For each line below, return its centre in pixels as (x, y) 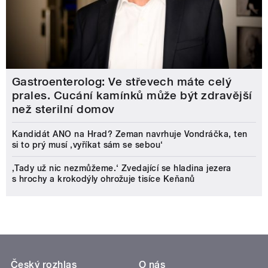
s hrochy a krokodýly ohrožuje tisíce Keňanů (103, 179)
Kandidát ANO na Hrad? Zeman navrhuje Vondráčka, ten (130, 134)
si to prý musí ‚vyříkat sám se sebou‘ (88, 144)
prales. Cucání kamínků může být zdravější (132, 95)
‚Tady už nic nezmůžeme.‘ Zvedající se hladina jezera (122, 168)
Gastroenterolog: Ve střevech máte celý (122, 81)
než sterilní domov (63, 109)
